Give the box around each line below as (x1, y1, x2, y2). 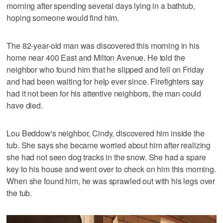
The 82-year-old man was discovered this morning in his (6, 39, 200, 51)
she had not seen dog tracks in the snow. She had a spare (6, 151, 206, 163)
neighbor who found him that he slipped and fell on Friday (6, 63, 205, 75)
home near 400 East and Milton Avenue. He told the (6, 51, 185, 63)
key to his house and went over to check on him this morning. (6, 163, 216, 175)
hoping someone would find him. (6, 11, 119, 23)
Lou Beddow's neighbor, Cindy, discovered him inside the (6, 127, 205, 139)
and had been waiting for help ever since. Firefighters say (6, 75, 204, 87)
